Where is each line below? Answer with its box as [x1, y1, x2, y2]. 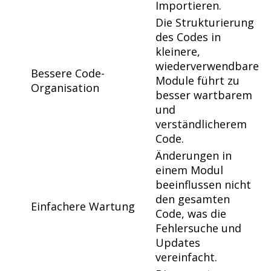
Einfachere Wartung [31, 198, 135, 214]
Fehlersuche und [155, 220, 241, 235]
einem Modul [155, 162, 223, 177]
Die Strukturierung [155, 15, 254, 30]
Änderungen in [155, 148, 232, 163]
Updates [155, 235, 200, 250]
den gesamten [155, 191, 230, 206]
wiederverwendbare [155, 58, 259, 73]
